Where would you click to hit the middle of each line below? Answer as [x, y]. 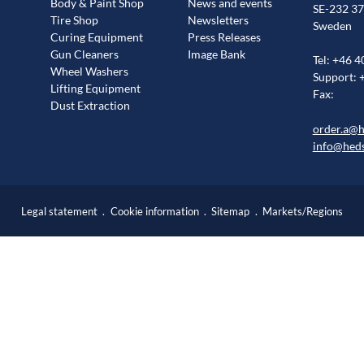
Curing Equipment [97, 37]
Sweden [332, 25]
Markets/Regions [303, 211]
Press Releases [224, 37]
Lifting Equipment [96, 89]
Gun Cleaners [85, 54]
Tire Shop [75, 20]
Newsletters [218, 20]
